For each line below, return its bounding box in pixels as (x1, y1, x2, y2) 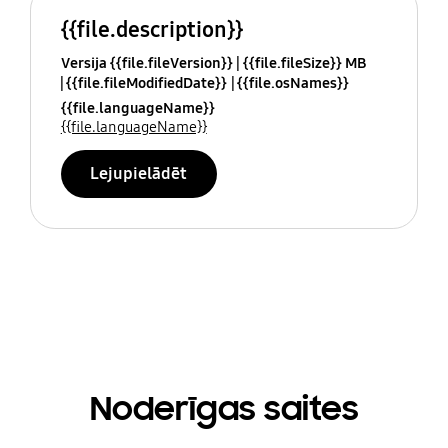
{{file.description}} (60, 15, 243, 43)
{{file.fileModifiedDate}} (65, 73, 227, 92)
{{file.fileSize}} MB (242, 53, 366, 72)
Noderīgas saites (89, 388, 359, 431)
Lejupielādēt (90, 162, 188, 184)
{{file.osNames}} (236, 73, 349, 92)
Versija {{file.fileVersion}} (60, 53, 233, 72)
